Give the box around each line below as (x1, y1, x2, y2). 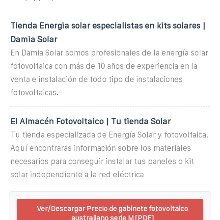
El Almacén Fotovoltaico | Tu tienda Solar (10, 116, 171, 126)
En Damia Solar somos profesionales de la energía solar (10, 48, 208, 57)
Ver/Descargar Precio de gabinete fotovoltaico (37, 204, 188, 213)
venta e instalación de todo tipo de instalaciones (10, 75, 183, 83)
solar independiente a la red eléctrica (10, 170, 144, 179)
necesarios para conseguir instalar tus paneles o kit (10, 157, 194, 165)
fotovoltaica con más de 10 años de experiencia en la (10, 61, 197, 70)
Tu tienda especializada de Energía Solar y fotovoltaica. (10, 130, 208, 139)
